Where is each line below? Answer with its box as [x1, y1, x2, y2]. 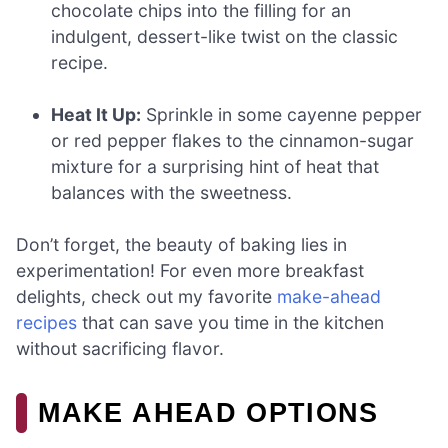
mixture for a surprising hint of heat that [51, 155, 380, 177]
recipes [16, 312, 77, 334]
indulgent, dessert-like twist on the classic [51, 25, 399, 47]
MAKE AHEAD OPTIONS [38, 397, 379, 429]
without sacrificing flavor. [16, 338, 224, 360]
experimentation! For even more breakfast [16, 260, 364, 282]
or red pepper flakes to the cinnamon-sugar [51, 129, 415, 151]
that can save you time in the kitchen [77, 312, 384, 334]
